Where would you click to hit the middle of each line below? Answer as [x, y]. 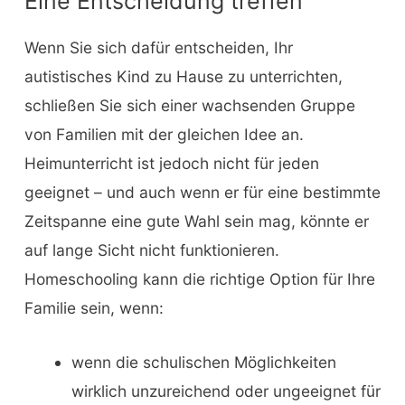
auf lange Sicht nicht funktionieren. [151, 250]
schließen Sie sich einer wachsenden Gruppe [189, 106]
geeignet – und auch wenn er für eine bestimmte [202, 193]
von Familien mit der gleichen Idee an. [164, 135]
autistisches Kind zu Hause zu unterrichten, [183, 77]
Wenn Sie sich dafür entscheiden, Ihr [158, 48]
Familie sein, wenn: [94, 308]
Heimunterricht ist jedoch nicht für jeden [171, 164]
